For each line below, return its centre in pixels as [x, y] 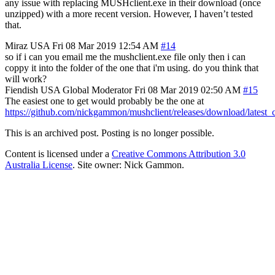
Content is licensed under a [58, 153]
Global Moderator [97, 90]
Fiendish [21, 90]
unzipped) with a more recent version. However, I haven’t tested [129, 14]
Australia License [39, 165]
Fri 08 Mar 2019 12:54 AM [105, 45]
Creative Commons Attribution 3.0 [179, 153]
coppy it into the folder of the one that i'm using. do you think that [132, 68]
